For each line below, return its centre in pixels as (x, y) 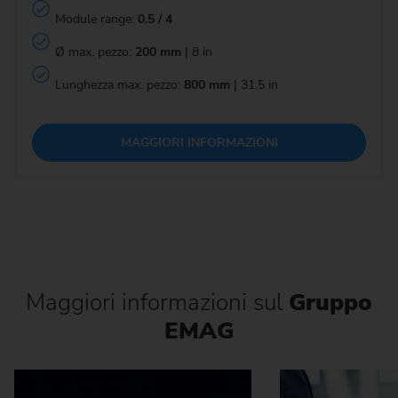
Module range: (96, 20)
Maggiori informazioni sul (154, 302)
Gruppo (327, 302)
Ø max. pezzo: (95, 52)
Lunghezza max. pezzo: (119, 85)
